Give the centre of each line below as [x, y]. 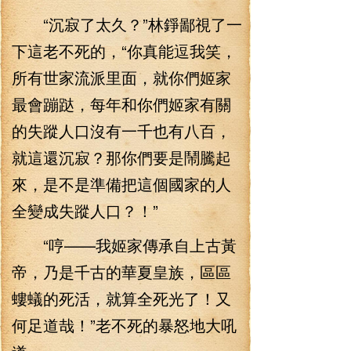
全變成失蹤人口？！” [85, 210]
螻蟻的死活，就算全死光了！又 [121, 298]
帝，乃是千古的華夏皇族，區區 [121, 271]
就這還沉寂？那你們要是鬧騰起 [121, 157]
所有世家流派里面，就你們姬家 [121, 77]
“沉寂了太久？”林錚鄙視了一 [127, 24]
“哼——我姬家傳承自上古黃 [124, 245]
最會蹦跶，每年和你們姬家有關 [121, 104]
